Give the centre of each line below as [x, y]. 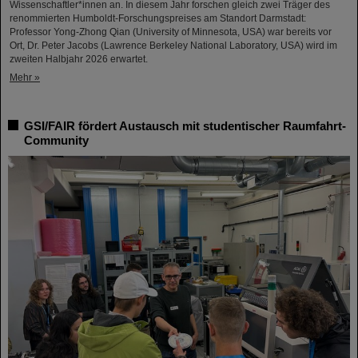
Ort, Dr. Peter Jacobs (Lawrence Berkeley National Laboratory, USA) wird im [173, 46]
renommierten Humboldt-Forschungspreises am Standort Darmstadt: [158, 19]
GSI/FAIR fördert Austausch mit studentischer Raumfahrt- [185, 126]
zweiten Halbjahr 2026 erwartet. [79, 60]
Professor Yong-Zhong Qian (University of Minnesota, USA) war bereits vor [171, 32]
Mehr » [25, 78]
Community [56, 141]
